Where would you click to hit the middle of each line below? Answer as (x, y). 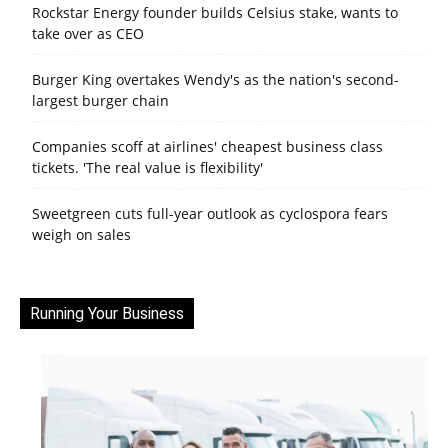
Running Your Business (107, 313)
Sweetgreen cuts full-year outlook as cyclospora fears (210, 213)
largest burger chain (100, 100)
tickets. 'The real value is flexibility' (147, 167)
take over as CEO (88, 33)
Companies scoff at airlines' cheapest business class (207, 146)
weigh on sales (81, 234)
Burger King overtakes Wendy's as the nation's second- (215, 79)
